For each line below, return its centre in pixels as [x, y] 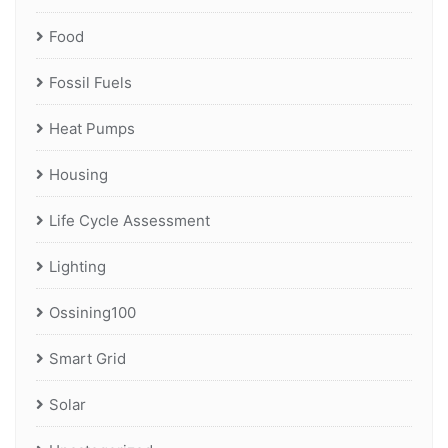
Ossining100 [92, 313]
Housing [78, 175]
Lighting [77, 267]
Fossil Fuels [90, 83]
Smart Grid [87, 359]
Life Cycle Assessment [129, 221]
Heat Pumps [92, 129]
